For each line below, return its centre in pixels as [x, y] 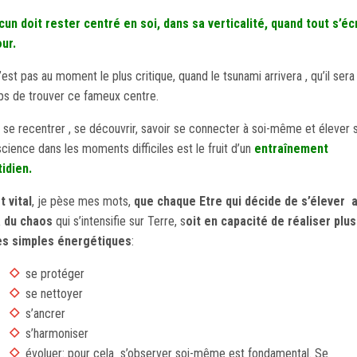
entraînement [291, 148]
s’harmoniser [57, 333]
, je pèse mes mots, [83, 201]
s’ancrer [45, 313]
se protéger [55, 273]
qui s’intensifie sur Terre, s [119, 221]
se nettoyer [54, 293]
